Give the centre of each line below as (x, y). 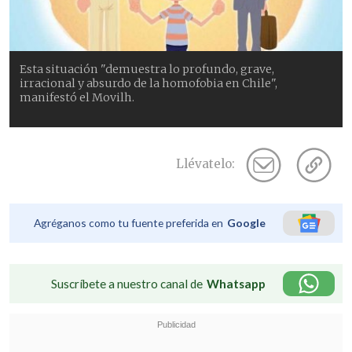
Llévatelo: (205, 164)
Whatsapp (236, 283)
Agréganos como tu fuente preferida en (128, 222)
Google (246, 222)
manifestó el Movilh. (77, 97)
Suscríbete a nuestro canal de (127, 283)
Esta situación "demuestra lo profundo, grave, (147, 69)
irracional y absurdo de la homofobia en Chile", (149, 83)
